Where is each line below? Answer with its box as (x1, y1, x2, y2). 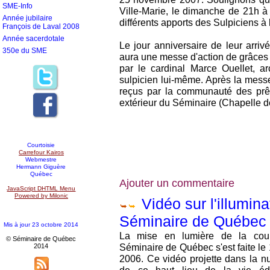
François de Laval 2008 (2, 22, 80, 31)
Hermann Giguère (16, 163, 66, 170)
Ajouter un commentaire (119, 177, 234, 189)
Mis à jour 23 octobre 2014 (4, 221, 79, 228)
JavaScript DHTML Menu (7, 185, 76, 192)
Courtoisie (27, 142, 55, 148)
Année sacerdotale (2, 34, 64, 43)
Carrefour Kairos (19, 149, 64, 155)
